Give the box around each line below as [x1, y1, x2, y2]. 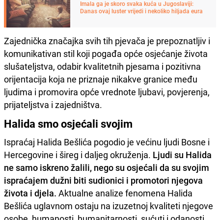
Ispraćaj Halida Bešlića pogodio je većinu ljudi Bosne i [4, 136, 210, 148]
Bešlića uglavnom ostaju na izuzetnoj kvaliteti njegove [4, 199, 213, 212]
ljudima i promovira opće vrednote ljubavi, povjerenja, [4, 85, 210, 98]
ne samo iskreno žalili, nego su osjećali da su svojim [4, 161, 209, 173]
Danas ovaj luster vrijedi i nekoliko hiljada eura [80, 6, 203, 15]
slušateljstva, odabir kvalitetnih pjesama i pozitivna [4, 60, 201, 72]
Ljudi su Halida [153, 148, 212, 161]
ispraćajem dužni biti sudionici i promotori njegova [4, 174, 203, 186]
